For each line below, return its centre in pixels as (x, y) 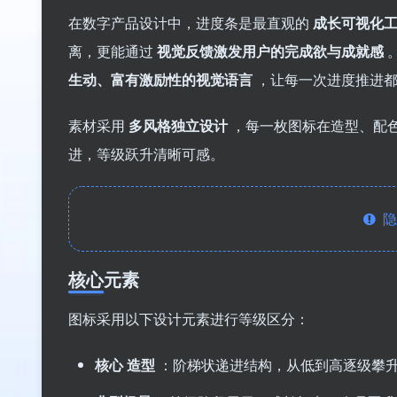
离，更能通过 (113, 51)
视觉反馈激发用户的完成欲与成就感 (272, 51)
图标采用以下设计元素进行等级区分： (189, 319)
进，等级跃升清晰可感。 (146, 154)
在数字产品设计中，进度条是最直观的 (191, 23)
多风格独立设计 (180, 126)
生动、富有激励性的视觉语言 (162, 80)
